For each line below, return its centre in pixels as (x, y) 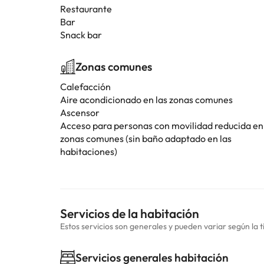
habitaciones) (89, 151)
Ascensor (80, 113)
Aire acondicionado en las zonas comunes (146, 100)
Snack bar (81, 35)
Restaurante (86, 9)
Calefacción (85, 87)
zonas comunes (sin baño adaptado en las (146, 138)
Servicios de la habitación (130, 213)
